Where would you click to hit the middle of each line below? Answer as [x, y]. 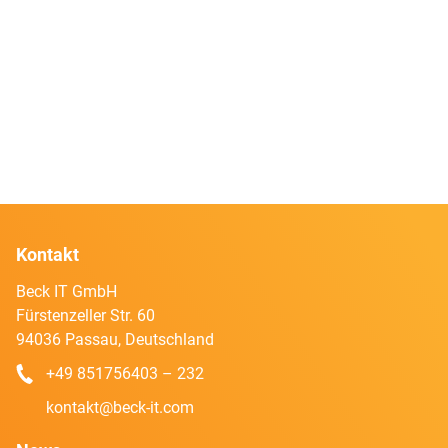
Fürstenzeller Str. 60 [85, 315]
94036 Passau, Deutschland [114, 339]
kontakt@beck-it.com [119, 407]
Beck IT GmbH [66, 291]
